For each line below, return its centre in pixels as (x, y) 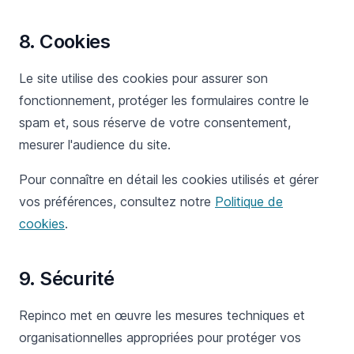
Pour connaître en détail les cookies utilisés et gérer (169, 179)
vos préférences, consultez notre (117, 201)
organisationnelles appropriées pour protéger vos (160, 337)
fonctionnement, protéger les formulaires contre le (164, 100)
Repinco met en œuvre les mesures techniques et (162, 315)
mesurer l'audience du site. (95, 145)
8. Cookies (64, 41)
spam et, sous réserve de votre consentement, (155, 122)
